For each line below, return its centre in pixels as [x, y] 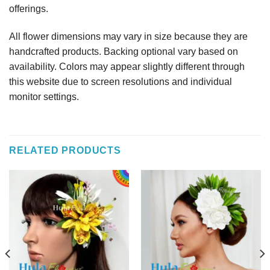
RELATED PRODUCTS [65, 150]
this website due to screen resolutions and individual [121, 81]
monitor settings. [44, 96]
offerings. [29, 8]
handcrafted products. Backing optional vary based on [124, 51]
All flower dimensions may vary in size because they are [128, 36]
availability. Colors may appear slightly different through [127, 66]
